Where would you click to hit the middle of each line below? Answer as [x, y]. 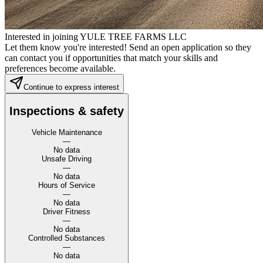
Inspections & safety [67, 111]
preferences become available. [60, 68]
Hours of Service [67, 186]
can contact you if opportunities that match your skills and [111, 58]
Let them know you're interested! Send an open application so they [128, 47]
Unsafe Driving [67, 159]
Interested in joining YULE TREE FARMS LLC [96, 36]
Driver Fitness [67, 212]
